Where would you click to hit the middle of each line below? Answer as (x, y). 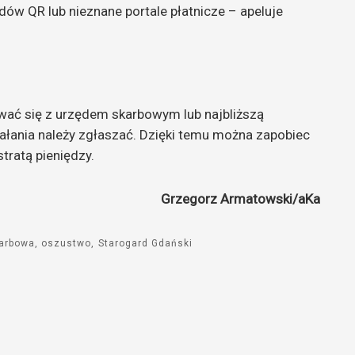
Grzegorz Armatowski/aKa (240, 199)
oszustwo (67, 244)
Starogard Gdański (145, 244)
